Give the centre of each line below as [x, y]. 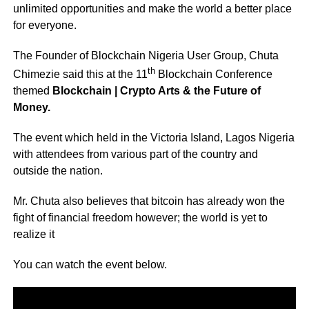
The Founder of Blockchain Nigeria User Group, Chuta [146, 55]
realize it [33, 235]
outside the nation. [58, 171]
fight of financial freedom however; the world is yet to [140, 218]
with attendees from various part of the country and [135, 154]
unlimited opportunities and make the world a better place [152, 8]
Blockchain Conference [213, 74]
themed [32, 91]
